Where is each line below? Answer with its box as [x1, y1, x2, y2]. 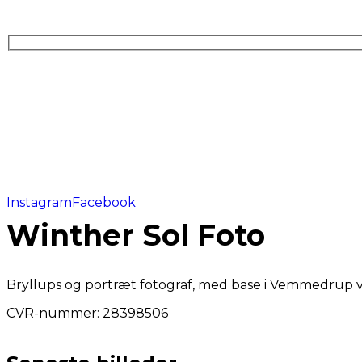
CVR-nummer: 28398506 [6, 305, 168, 321]
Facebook [72, 194, 136, 210]
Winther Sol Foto [6, 217, 265, 253]
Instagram [6, 194, 72, 210]
